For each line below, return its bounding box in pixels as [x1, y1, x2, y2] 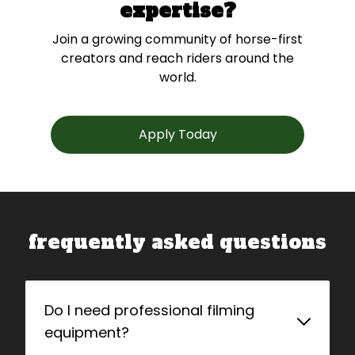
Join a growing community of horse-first [52, 30, 303, 48]
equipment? [44, 323, 129, 342]
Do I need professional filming [44, 300, 254, 320]
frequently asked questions [29, 229, 326, 255]
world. [158, 68, 197, 86]
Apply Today [138, 125, 217, 143]
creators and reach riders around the [61, 49, 294, 67]
